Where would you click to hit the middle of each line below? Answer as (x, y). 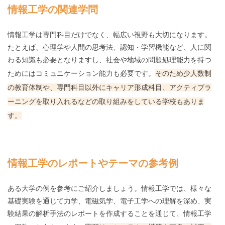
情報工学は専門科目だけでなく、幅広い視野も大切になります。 (109, 35)
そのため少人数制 (183, 74)
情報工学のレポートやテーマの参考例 (93, 163)
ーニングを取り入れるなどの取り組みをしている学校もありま (106, 102)
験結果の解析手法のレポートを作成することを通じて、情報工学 (109, 214)
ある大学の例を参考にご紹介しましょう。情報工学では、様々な (109, 189)
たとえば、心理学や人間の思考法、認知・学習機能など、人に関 (109, 47)
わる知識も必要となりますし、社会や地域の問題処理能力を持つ (109, 60)
